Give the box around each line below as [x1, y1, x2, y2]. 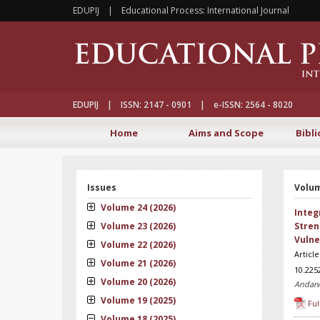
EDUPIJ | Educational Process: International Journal [73, 4, 289, 16]
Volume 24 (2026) [99, 201, 176, 214]
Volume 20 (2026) [99, 276, 176, 288]
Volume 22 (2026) [99, 239, 176, 251]
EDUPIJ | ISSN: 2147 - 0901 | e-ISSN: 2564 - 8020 [73, 99, 293, 111]
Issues [87, 181, 116, 194]
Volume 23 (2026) [99, 220, 176, 232]
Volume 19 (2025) [99, 294, 176, 306]
